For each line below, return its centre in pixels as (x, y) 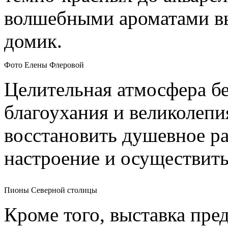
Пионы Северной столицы (51, 190)
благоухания (56, 112)
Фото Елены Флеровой (44, 65)
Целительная (58, 89)
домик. (33, 41)
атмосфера (162, 89)
